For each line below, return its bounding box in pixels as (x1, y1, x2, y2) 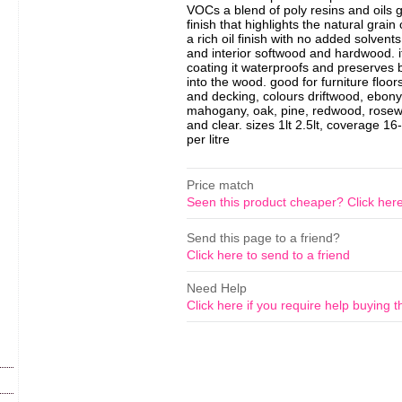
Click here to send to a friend (187, 248, 350, 263)
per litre (187, 132, 230, 146)
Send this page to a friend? (187, 231, 340, 246)
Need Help (187, 281, 247, 296)
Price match (187, 178, 254, 193)
